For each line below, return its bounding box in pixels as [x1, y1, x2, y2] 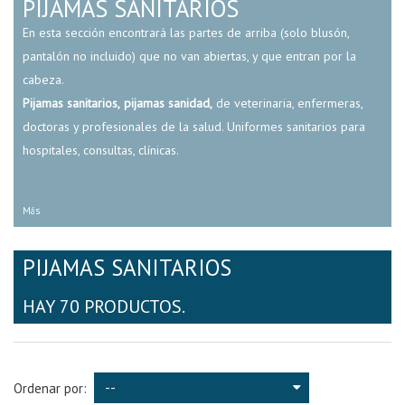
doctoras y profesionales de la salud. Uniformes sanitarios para [23, 118, 365, 135]
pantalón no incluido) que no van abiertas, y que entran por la [23, 48, 356, 64]
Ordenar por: [14, 379, 87, 397]
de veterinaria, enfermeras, [212, 95, 363, 111]
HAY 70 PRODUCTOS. [23, 295, 185, 318]
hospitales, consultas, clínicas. [23, 142, 179, 158]
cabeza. [23, 71, 64, 88]
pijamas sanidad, [124, 95, 212, 111]
